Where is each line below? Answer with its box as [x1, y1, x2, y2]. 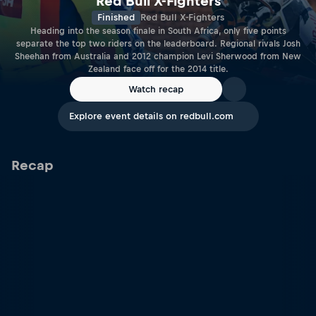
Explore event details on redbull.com [68, 111, 233, 121]
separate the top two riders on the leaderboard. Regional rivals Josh [16, 39, 300, 49]
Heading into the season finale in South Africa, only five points [30, 26, 286, 37]
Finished [97, 12, 135, 23]
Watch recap [128, 84, 183, 95]
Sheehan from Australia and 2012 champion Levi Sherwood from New [15, 51, 301, 62]
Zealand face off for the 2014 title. [87, 64, 229, 75]
